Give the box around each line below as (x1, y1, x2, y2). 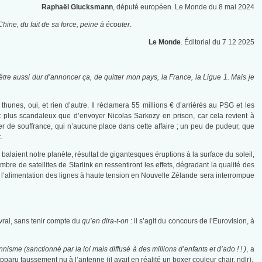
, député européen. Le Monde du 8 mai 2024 (112, 3, 254, 12)
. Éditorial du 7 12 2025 (180, 38, 254, 47)
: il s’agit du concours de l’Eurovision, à (129, 217, 254, 226)
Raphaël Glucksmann (41, 3, 113, 12)
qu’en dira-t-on (82, 217, 129, 226)
